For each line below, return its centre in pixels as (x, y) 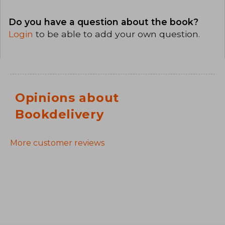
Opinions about (67, 98)
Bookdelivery (60, 115)
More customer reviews (57, 143)
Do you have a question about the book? (103, 22)
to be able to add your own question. (118, 34)
